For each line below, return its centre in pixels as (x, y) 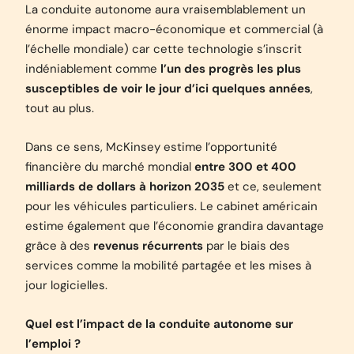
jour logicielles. (66, 285)
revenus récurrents (148, 246)
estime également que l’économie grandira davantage (175, 226)
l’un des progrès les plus (231, 69)
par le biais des (247, 246)
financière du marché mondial (110, 167)
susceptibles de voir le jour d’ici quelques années (168, 88)
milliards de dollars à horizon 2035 (125, 186)
